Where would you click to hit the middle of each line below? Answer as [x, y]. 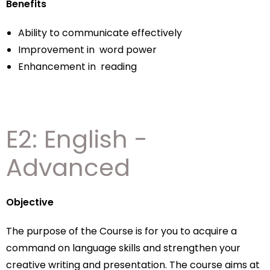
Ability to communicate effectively [100, 33]
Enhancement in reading [77, 67]
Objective [30, 202]
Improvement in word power [87, 50]
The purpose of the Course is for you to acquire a [121, 231]
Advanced [68, 168]
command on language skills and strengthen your [123, 248]
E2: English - [77, 139]
